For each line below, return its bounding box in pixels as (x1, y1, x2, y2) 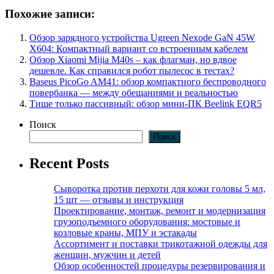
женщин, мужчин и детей (54, 250, 161, 261)
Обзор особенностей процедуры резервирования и (54, 261, 265, 272)
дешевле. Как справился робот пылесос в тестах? (29, 65, 234, 76)
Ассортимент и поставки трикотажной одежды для (54, 239, 267, 250)
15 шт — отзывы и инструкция (54, 194, 183, 206)
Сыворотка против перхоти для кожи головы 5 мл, (54, 183, 265, 194)
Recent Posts (29, 155, 109, 171)
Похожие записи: (5, 7, 95, 20)
